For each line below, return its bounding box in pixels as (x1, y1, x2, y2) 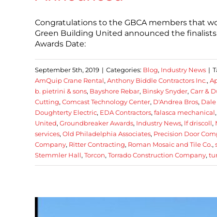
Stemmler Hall (35, 151, 81, 159)
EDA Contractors (100, 108, 151, 116)
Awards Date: (35, 39, 86, 48)
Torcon (84, 151, 105, 159)
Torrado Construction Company (108, 151, 206, 159)
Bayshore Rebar (90, 87, 139, 95)
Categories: (106, 65, 143, 74)
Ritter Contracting (69, 140, 125, 148)
